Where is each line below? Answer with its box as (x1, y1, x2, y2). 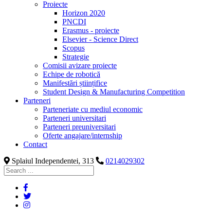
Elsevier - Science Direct (62, 35, 138, 43)
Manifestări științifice (43, 79, 107, 87)
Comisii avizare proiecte (43, 61, 117, 70)
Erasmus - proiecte (62, 26, 119, 35)
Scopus (62, 44, 85, 52)
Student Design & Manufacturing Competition (43, 88, 185, 96)
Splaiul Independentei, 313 (10, 157, 96, 165)
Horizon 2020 (62, 9, 105, 17)
